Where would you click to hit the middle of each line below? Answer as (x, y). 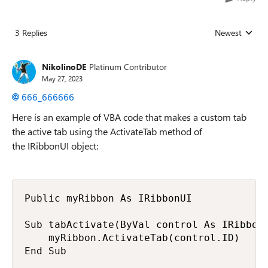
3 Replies (31, 33)
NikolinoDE (64, 66)
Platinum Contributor (128, 66)
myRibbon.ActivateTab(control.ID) (132, 238)
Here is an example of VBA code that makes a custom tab (129, 117)
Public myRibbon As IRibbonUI (108, 198)
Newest (228, 33)
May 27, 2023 (62, 78)
